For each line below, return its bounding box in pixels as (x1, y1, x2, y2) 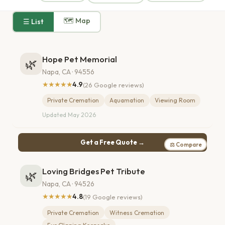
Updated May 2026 (42, 111, 96, 119)
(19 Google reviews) (83, 192, 143, 201)
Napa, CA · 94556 (42, 67, 94, 77)
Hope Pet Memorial (42, 53, 117, 64)
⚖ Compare (169, 141, 202, 148)
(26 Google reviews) (83, 80, 144, 89)
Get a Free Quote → (80, 138, 145, 147)
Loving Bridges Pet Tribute (42, 166, 145, 177)
